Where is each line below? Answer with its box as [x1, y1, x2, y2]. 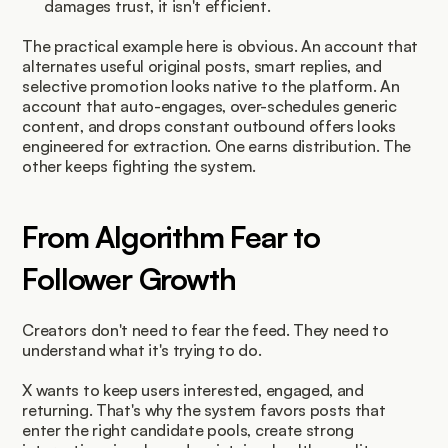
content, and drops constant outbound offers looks [22, 116, 396, 137]
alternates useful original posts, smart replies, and [22, 56, 382, 77]
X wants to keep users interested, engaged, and [22, 380, 364, 401]
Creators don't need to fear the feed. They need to [22, 320, 389, 341]
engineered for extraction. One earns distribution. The [22, 136, 412, 157]
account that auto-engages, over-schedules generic [22, 96, 397, 117]
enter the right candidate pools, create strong [22, 420, 354, 441]
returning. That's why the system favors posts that [22, 400, 386, 421]
